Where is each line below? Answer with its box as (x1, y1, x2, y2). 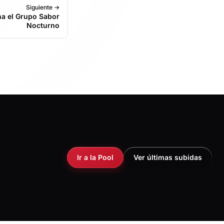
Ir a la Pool (77, 153, 113, 162)
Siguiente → (26, 3, 59, 11)
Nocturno (26, 20, 59, 29)
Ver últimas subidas (133, 153, 202, 162)
